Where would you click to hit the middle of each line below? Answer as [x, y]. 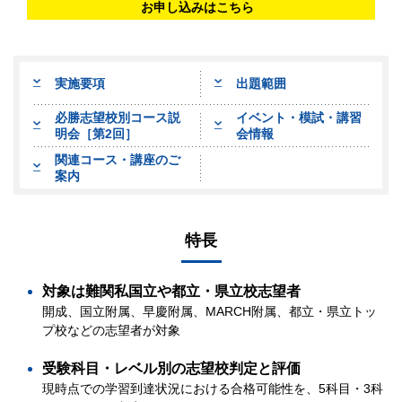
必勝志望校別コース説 [118, 117]
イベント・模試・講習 [299, 117]
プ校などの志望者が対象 [111, 331]
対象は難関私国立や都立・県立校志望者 [171, 292]
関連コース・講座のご [118, 159]
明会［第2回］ [96, 133]
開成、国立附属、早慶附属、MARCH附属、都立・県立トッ [210, 312]
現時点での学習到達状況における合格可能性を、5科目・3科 [213, 389]
